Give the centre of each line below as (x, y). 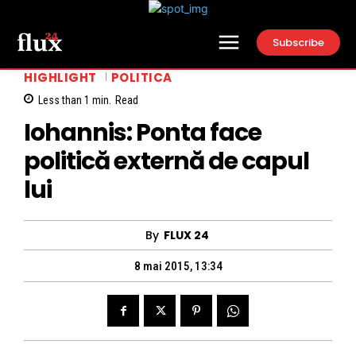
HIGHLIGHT (60, 77)
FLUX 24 (186, 236)
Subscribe (298, 42)
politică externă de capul (166, 162)
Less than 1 (64, 101)
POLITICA (141, 77)
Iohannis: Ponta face (143, 133)
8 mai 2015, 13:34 (178, 267)
